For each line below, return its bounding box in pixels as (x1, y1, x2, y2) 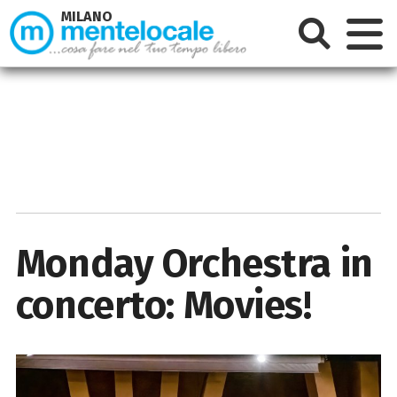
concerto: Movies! (15, 281, 312, 329)
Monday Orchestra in (15, 239, 373, 287)
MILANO (61, 8, 113, 26)
